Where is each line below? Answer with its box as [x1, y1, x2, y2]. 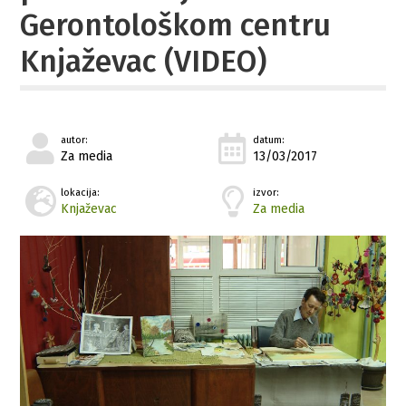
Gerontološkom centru [20, 6, 332, 43]
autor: [61, 133, 89, 146]
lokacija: [61, 186, 101, 198]
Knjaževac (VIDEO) [20, 43, 267, 80]
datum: [253, 133, 285, 146]
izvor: [253, 186, 280, 198]
